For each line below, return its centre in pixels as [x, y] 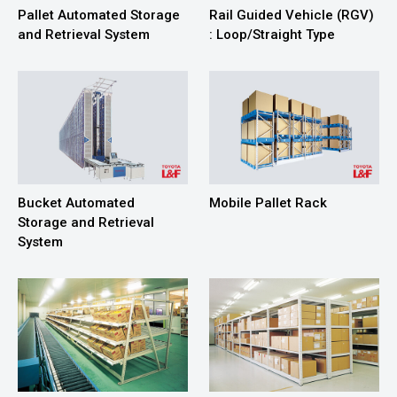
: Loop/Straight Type [272, 34]
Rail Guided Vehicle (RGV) [292, 15]
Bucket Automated [76, 202]
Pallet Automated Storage [99, 15]
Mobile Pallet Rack [269, 202]
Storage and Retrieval [86, 222]
